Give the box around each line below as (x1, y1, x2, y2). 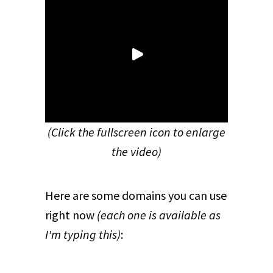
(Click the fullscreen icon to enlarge (48, 124, 225, 140)
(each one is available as (97, 207, 221, 223)
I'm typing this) (45, 227, 121, 243)
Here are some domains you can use (45, 188, 227, 204)
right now (45, 207, 97, 223)
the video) (112, 144, 161, 160)
